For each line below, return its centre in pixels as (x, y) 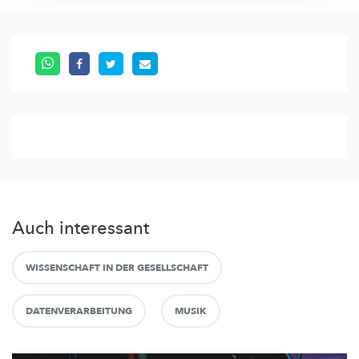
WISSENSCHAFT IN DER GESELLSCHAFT (117, 267)
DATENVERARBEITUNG (79, 311)
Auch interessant (81, 228)
